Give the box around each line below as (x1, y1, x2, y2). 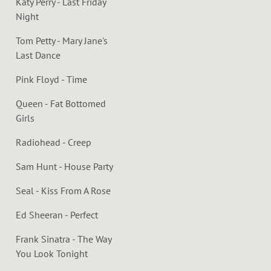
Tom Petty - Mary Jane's (16, 34, 108, 47)
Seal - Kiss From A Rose (16, 184, 111, 197)
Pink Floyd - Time (16, 73, 87, 85)
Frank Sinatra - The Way (16, 232, 111, 245)
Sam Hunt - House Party (16, 160, 113, 172)
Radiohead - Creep (16, 135, 91, 148)
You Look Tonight (16, 247, 88, 260)
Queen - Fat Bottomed (16, 97, 106, 109)
